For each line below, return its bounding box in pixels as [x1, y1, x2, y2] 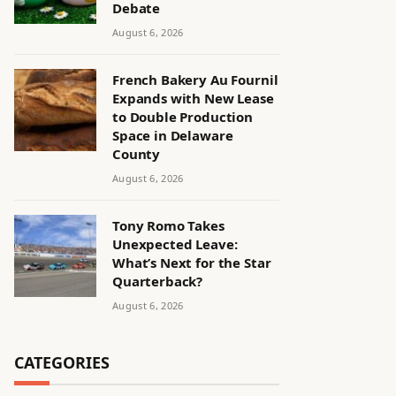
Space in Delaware [112, 126, 233, 144]
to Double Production [112, 108, 254, 126]
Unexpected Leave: [112, 235, 238, 253]
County [112, 145, 161, 163]
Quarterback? [112, 272, 203, 290]
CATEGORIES [14, 352, 110, 373]
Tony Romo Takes [112, 217, 225, 234]
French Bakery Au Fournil [112, 71, 278, 88]
